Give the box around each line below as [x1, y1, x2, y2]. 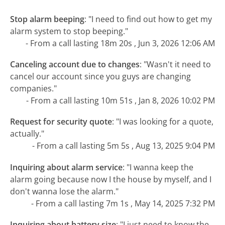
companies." [10, 83, 57, 94]
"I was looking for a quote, [116, 116, 214, 128]
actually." [10, 128, 45, 140]
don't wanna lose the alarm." [10, 185, 119, 197]
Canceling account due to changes [10, 59, 140, 70]
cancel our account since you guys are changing [10, 71, 191, 82]
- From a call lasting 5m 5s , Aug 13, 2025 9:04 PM [32, 140, 215, 152]
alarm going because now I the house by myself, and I [10, 173, 212, 185]
